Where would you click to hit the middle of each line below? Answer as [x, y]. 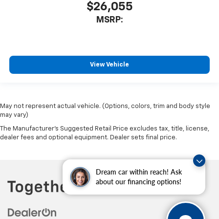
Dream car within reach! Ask [139, 172]
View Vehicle [109, 65]
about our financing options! [139, 182]
